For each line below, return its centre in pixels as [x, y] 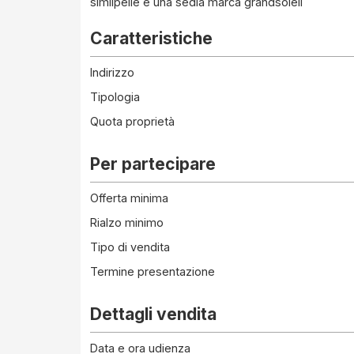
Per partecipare [153, 164]
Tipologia [115, 97]
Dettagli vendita [153, 314]
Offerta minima [129, 198]
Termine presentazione [153, 271]
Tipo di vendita [130, 247]
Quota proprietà [132, 121]
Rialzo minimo [127, 222]
